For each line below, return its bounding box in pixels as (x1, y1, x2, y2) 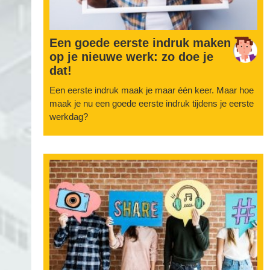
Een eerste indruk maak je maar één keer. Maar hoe (49, 85, 254, 95)
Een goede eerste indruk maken (49, 36, 231, 49)
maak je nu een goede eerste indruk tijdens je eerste (49, 98, 254, 108)
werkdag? (49, 111, 88, 122)
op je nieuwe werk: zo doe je (49, 50, 213, 63)
